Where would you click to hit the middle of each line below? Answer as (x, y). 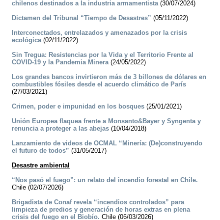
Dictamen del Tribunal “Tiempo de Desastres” (82, 18)
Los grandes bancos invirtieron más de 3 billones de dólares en (109, 77)
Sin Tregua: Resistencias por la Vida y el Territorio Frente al (103, 55)
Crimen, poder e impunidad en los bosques (78, 107)
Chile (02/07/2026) (38, 188)
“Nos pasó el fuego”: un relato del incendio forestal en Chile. (105, 180)
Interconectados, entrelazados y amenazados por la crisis (99, 33)
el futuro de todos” (41, 151)
